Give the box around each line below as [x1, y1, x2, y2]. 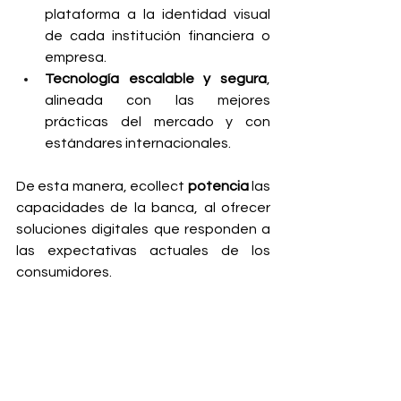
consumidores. [16, 265, 112, 279]
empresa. [45, 50, 107, 64]
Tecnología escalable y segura [45, 72, 267, 86]
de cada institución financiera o [45, 29, 270, 43]
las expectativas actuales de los [16, 243, 270, 258]
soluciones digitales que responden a [16, 222, 270, 236]
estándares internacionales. [45, 136, 231, 150]
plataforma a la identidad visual [45, 7, 270, 21]
